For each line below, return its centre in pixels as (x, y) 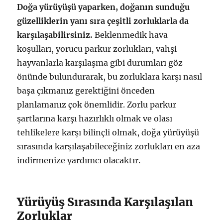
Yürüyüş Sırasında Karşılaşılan (105, 202)
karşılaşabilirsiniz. (55, 35)
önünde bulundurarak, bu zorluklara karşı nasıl (110, 77)
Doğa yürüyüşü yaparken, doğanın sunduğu (104, 7)
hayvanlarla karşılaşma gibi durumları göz (100, 63)
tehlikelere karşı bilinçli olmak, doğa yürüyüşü (108, 132)
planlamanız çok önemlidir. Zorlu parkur (97, 105)
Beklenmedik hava (130, 35)
